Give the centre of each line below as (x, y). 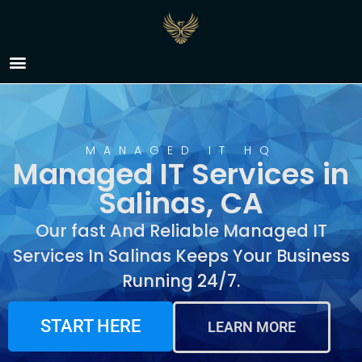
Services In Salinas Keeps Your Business (181, 256)
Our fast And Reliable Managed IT (181, 231)
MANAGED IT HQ (181, 150)
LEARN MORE (252, 327)
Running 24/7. (181, 281)
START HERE (90, 326)
